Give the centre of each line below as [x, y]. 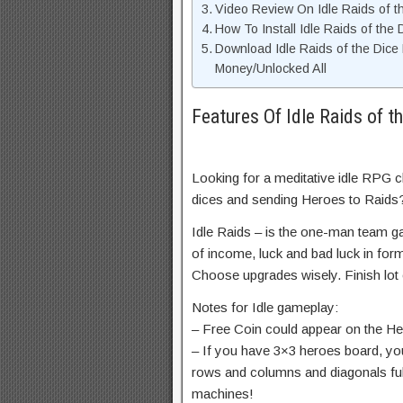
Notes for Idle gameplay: [265, 307]
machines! [223, 394]
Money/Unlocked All [270, 69]
